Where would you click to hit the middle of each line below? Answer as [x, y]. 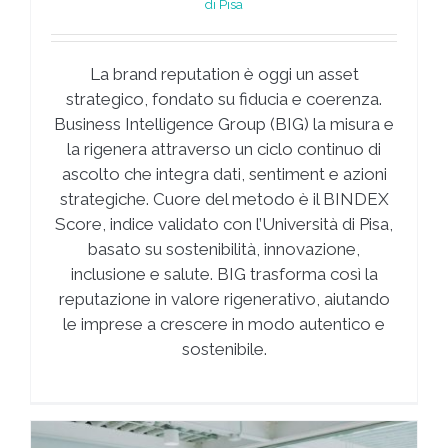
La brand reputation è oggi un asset [224, 74]
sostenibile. [224, 349]
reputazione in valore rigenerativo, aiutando [224, 299]
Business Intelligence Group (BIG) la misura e [224, 124]
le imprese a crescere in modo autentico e [224, 324]
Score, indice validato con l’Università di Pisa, [224, 224]
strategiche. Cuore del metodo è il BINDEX [224, 199]
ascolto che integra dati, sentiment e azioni [224, 174]
